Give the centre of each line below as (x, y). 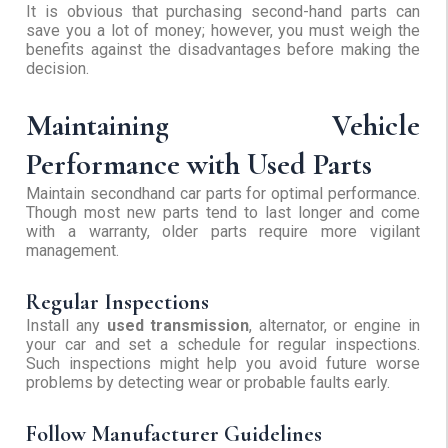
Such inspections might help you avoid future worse (223, 364)
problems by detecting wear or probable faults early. (208, 383)
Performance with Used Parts (199, 165)
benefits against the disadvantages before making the (223, 50)
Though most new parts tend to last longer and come (223, 213)
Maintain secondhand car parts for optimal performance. (223, 194)
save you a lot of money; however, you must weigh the (223, 31)
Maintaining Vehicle (223, 126)
